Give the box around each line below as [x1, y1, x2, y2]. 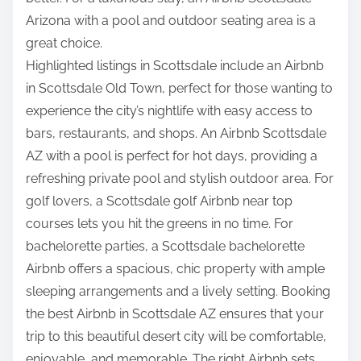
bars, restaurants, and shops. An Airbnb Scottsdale [26, 126, 326, 142]
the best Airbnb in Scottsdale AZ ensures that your [26, 306, 324, 322]
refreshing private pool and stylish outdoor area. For [26, 171, 334, 187]
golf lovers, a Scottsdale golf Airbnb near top [26, 193, 293, 210]
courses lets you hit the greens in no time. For [26, 216, 293, 232]
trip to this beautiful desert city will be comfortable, [26, 329, 326, 345]
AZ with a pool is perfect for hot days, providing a [26, 148, 317, 164]
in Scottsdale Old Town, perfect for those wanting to [26, 81, 333, 97]
